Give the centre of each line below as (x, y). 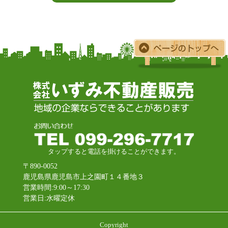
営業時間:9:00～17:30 (56, 188)
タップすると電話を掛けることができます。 (114, 152)
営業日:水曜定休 (49, 198)
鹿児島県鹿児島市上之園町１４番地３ (83, 177)
